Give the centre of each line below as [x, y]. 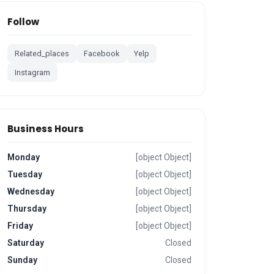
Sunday [23, 260]
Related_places [42, 54]
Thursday [27, 209]
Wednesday [31, 191]
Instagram [33, 72]
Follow [24, 22]
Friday [20, 226]
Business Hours [46, 129]
